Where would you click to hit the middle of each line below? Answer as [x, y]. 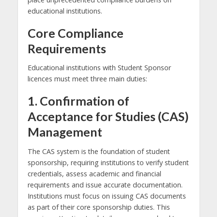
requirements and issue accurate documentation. [105, 185]
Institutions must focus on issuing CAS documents [107, 196]
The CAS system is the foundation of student [99, 151]
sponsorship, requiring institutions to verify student [108, 162]
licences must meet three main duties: [87, 79]
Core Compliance [75, 33]
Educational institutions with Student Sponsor [99, 68]
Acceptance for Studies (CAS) [108, 116]
